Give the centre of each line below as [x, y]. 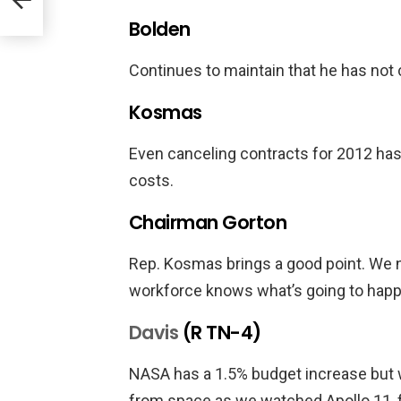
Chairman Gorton [208, 222]
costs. [151, 180]
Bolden [160, 29]
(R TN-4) [220, 333]
